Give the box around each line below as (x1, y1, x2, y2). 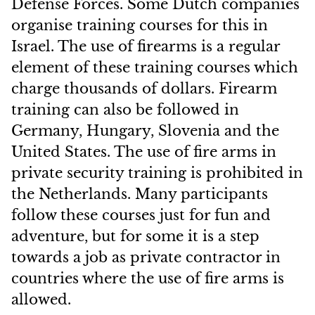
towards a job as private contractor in (11, 249, 281, 266)
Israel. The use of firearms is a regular (11, 38, 280, 55)
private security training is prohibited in (11, 165, 303, 181)
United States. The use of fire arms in (11, 143, 276, 160)
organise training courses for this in (11, 17, 268, 34)
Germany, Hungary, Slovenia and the (11, 122, 279, 139)
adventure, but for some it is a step (11, 228, 259, 245)
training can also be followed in (11, 101, 239, 118)
